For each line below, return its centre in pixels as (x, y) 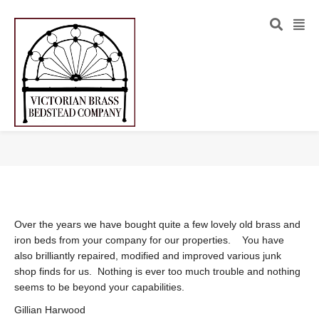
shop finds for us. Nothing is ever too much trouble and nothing (157, 271)
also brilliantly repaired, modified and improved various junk (148, 256)
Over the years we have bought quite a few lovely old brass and (157, 224)
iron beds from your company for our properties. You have (149, 240)
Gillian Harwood (50, 310)
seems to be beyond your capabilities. (99, 287)
